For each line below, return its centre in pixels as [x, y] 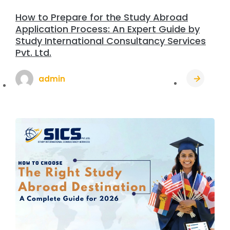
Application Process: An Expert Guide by [108, 29]
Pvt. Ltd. [33, 53]
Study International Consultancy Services [111, 41]
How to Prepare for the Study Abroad [102, 17]
